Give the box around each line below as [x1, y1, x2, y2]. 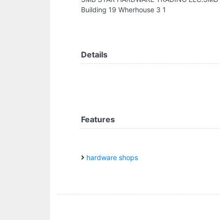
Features [81, 114, 115, 125]
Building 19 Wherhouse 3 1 [81, 5, 166, 14]
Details [81, 50, 108, 60]
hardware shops [86, 153, 138, 162]
